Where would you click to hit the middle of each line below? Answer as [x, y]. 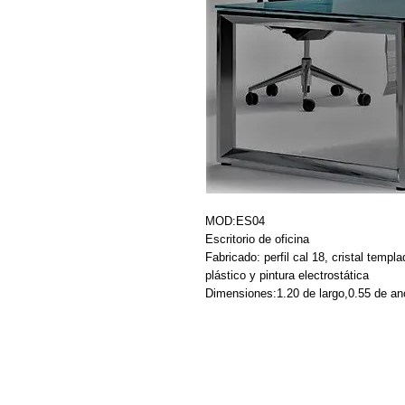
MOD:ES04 [235, 221]
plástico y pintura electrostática [287, 275]
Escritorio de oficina [257, 239]
